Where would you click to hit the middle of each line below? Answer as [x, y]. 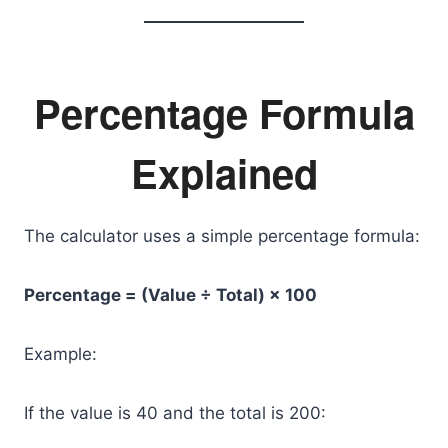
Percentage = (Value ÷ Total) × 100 [170, 295]
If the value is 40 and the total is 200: [175, 413]
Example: [60, 354]
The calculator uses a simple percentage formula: [222, 236]
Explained [224, 172]
